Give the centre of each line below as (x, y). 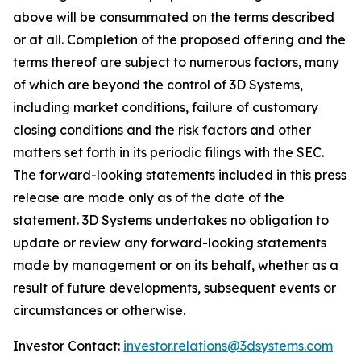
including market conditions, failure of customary (166, 107)
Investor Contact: (68, 346)
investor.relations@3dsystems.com (228, 346)
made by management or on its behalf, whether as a (176, 265)
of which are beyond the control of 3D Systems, (158, 85)
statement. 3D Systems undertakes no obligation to (171, 220)
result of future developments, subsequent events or (174, 288)
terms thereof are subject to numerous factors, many (176, 62)
